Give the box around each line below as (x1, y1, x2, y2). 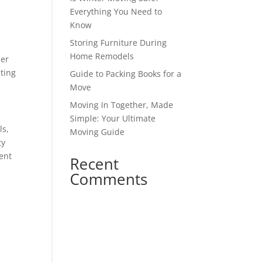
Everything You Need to (70, 6, 163, 18)
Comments (70, 168, 148, 190)
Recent (70, 153, 119, 175)
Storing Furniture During (70, 37, 167, 49)
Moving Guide (70, 126, 125, 138)
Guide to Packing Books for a (70, 68, 182, 80)
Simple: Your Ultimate (70, 113, 156, 124)
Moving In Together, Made (70, 99, 174, 111)
